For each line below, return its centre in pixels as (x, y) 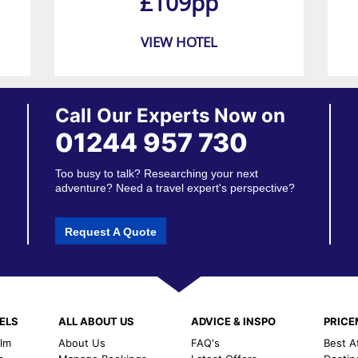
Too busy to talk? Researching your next (157, 174)
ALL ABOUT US (96, 321)
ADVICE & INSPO (233, 321)
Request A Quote (111, 231)
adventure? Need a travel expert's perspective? (175, 188)
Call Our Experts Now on (171, 116)
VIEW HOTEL (179, 42)
